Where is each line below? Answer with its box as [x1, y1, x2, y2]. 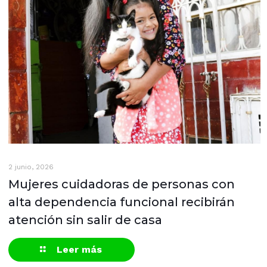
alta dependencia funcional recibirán [8, 195, 235, 210]
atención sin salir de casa [8, 213, 162, 228]
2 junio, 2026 [8, 163, 54, 172]
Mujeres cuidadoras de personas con [8, 177, 235, 192]
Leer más [57, 244, 103, 256]
